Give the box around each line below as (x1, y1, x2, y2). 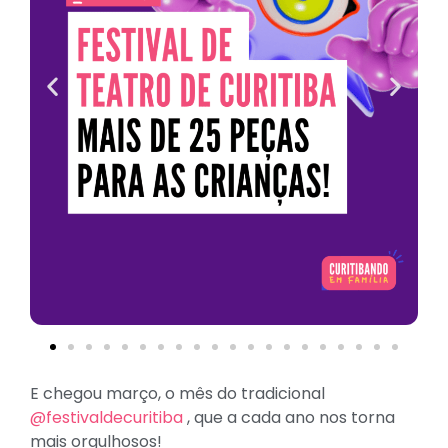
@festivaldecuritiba (30, 406, 183, 429)
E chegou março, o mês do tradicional (30, 382, 325, 405)
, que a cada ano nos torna (183, 406, 395, 429)
